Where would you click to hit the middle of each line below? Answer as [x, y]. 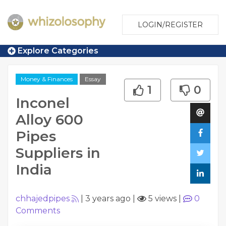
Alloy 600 [49, 120]
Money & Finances [47, 79]
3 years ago [108, 199]
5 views [161, 199]
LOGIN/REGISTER [170, 25]
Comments [38, 211]
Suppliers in [58, 153]
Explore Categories [57, 51]
